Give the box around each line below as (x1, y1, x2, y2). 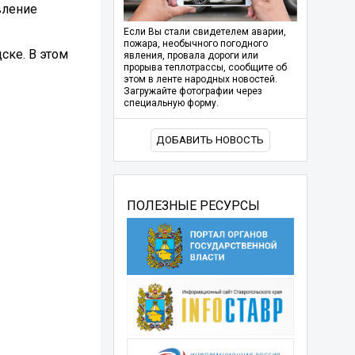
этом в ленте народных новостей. (123, 74, 277, 86)
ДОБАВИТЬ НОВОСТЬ (156, 134, 265, 147)
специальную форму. (123, 97, 219, 109)
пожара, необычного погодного (123, 38, 268, 50)
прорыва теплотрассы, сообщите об (123, 62, 287, 74)
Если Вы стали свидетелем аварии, (123, 26, 286, 38)
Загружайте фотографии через (123, 86, 262, 97)
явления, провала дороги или (123, 50, 258, 62)
